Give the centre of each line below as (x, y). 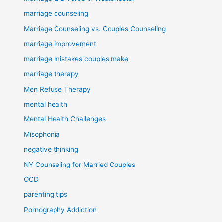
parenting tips (46, 194)
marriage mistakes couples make (76, 59)
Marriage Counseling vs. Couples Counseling (95, 28)
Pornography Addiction (60, 209)
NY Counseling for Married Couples (80, 164)
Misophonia (42, 134)
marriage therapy (52, 74)
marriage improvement (60, 44)
